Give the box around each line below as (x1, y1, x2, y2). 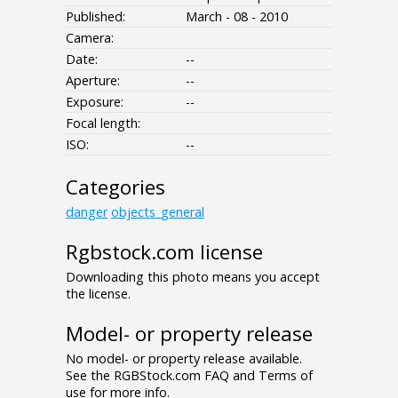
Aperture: (66, 72, 120, 90)
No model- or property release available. (66, 350, 302, 368)
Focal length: (66, 115, 140, 132)
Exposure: (66, 93, 123, 111)
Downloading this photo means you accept (66, 268, 320, 286)
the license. (66, 285, 131, 303)
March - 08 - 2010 (186, 8, 288, 26)
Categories (66, 173, 165, 202)
